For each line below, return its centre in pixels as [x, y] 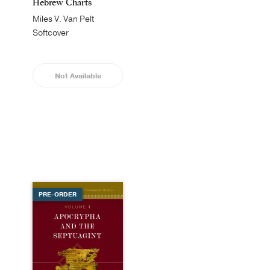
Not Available [78, 76]
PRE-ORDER [58, 194]
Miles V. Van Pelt [63, 19]
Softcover [51, 33]
